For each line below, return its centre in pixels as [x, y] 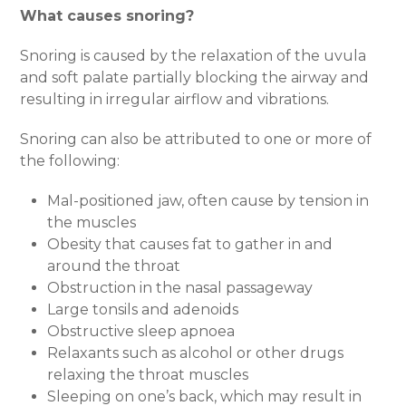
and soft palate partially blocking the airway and [195, 78]
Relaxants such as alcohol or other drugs [196, 353]
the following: [70, 161]
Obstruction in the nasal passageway [180, 288]
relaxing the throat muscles [148, 375]
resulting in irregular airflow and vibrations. [175, 100]
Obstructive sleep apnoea [141, 332]
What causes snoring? [107, 16]
